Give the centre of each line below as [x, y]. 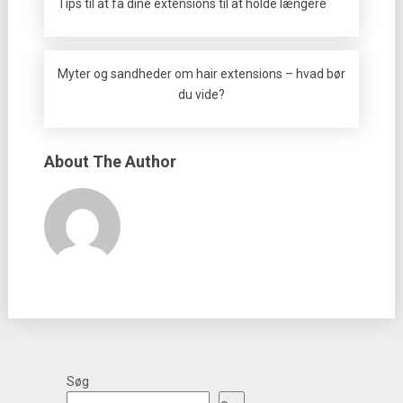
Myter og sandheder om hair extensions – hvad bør [201, 74]
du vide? [201, 94]
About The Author [110, 161]
